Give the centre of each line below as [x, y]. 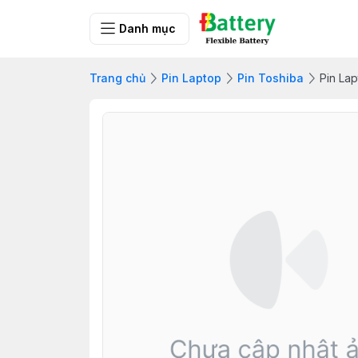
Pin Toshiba [270, 78]
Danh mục [147, 28]
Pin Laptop [191, 78]
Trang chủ [117, 78]
